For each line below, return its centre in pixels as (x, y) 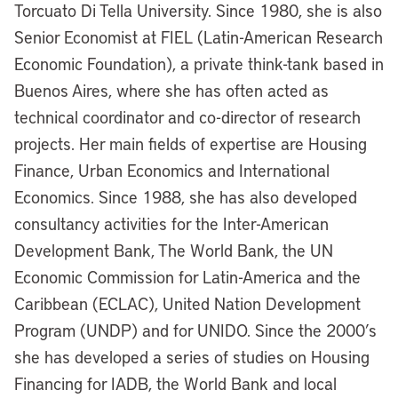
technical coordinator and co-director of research (187, 117)
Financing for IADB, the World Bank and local (175, 383)
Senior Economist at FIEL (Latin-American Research (199, 37)
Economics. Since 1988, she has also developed (186, 197)
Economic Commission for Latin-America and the (187, 277)
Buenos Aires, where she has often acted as (171, 90)
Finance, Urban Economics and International (172, 170)
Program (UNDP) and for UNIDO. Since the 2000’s (195, 330)
